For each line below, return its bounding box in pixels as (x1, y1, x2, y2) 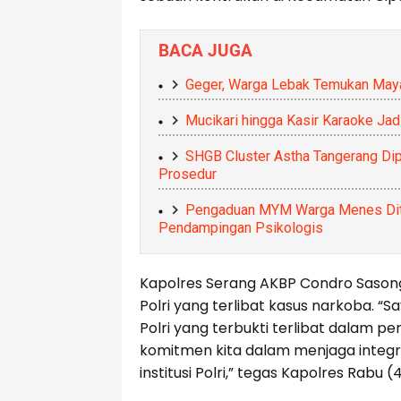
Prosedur (158, 166, 217, 183)
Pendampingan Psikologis (158, 219, 323, 237)
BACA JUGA (158, 40, 252, 62)
